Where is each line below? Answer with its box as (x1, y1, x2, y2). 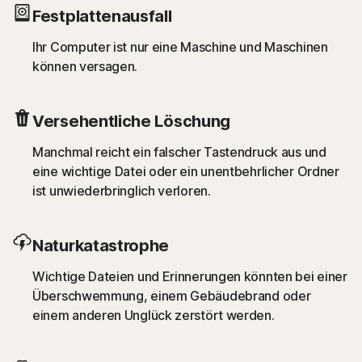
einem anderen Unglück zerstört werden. (32, 306, 275, 323)
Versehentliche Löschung (32, 111, 231, 131)
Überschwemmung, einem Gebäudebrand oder (32, 287, 311, 304)
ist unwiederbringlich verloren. (32, 182, 211, 199)
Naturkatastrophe (32, 235, 170, 255)
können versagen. (32, 57, 138, 74)
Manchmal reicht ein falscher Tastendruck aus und (32, 143, 326, 160)
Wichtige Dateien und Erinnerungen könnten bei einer (32, 267, 347, 284)
